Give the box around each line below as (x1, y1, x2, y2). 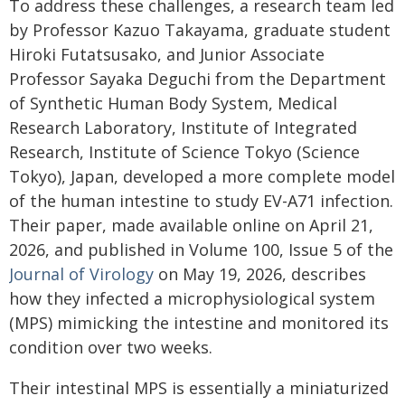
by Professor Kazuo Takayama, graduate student (9, 19, 391, 42)
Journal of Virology (9, 263, 154, 286)
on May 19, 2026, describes (154, 263, 366, 286)
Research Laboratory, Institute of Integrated (9, 117, 357, 139)
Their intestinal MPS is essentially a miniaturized (9, 377, 389, 400)
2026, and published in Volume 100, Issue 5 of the (9, 239, 393, 261)
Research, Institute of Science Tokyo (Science (9, 141, 360, 164)
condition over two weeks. (9, 336, 212, 359)
